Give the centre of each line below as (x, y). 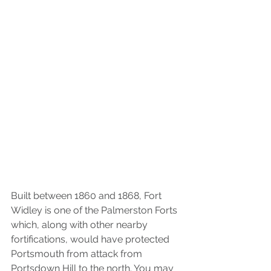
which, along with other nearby (80, 224)
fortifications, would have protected (91, 239)
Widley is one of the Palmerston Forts (95, 210)
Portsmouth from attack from (78, 253)
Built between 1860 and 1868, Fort (87, 195)
